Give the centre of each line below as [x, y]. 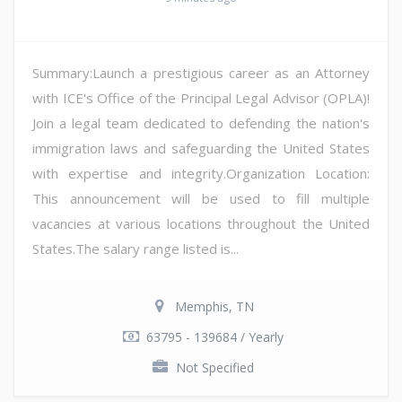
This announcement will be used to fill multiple [201, 198]
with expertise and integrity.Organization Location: [201, 173]
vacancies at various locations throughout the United [201, 223]
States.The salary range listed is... [135, 248]
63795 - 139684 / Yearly [214, 336]
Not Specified [214, 367]
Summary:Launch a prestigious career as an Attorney [201, 72]
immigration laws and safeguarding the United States [201, 148]
